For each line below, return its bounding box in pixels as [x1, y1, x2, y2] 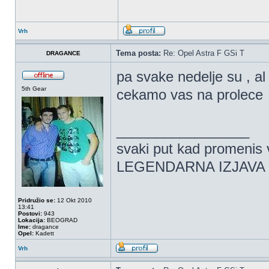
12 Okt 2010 [55, 197, 92, 204]
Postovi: [18, 210, 42, 217]
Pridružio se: [18, 197, 55, 204]
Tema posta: [116, 49, 161, 58]
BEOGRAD [45, 217, 77, 223]
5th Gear [22, 85, 46, 92]
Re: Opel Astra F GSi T [161, 49, 244, 58]
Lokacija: [18, 217, 45, 223]
